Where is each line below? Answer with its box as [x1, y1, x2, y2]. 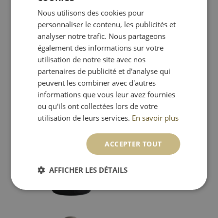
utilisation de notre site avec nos [37, 54, 146, 64]
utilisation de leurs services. [37, 113, 130, 123]
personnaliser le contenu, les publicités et [37, 19, 176, 29]
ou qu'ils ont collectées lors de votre [37, 101, 158, 111]
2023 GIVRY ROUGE [102, 113, 167, 122]
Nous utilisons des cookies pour [37, 8, 145, 18]
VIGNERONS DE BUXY [102, 128, 171, 137]
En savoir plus [132, 113, 179, 123]
